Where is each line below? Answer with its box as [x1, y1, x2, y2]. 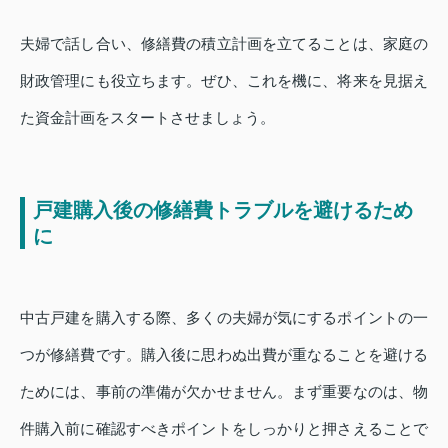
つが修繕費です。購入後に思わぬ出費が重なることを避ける [20, 346, 428, 364]
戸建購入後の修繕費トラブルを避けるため [33, 199, 413, 222]
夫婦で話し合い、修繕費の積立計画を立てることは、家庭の [20, 35, 428, 53]
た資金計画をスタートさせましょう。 [20, 109, 275, 127]
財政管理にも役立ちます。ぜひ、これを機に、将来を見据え [20, 72, 428, 90]
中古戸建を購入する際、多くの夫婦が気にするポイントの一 [20, 309, 428, 327]
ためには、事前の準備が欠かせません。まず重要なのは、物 [20, 383, 428, 401]
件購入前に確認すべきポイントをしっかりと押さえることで [20, 420, 428, 438]
